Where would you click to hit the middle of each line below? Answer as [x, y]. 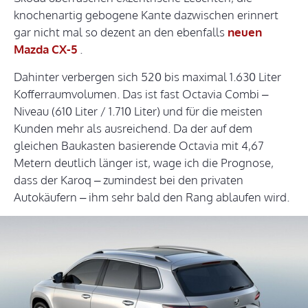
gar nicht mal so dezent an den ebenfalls [121, 32]
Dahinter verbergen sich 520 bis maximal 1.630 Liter [147, 77]
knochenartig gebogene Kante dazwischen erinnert [146, 15]
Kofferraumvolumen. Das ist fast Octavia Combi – [141, 94]
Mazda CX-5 [45, 49]
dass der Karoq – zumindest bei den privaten [129, 180]
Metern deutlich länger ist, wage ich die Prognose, [144, 163]
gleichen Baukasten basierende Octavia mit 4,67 [139, 146]
